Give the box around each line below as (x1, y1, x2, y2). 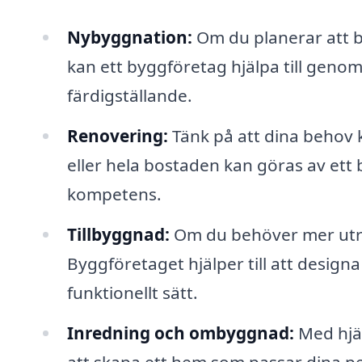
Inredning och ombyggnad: (66, 321, 294, 344)
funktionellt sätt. (66, 280, 198, 304)
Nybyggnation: (66, 26, 192, 49)
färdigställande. (66, 84, 192, 107)
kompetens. (66, 183, 162, 206)
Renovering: (66, 124, 168, 148)
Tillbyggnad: (66, 222, 170, 246)
